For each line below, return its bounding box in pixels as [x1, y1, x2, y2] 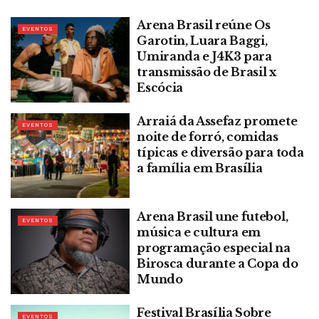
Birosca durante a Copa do [137, 256, 298, 271]
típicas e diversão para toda [137, 145, 304, 159]
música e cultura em [137, 225, 261, 240]
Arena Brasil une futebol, [137, 209, 288, 224]
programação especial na [137, 241, 291, 256]
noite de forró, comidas [137, 129, 278, 144]
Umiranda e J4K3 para [137, 49, 272, 63]
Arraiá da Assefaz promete [137, 113, 298, 128]
